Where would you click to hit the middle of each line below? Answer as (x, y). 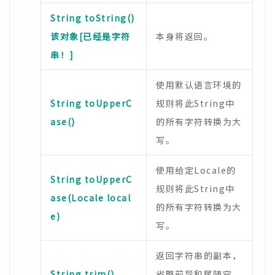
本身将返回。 (184, 36)
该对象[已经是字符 (91, 36)
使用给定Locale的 (196, 170)
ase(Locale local (91, 198)
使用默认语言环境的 (199, 85)
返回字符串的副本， (199, 255)
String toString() (93, 18)
